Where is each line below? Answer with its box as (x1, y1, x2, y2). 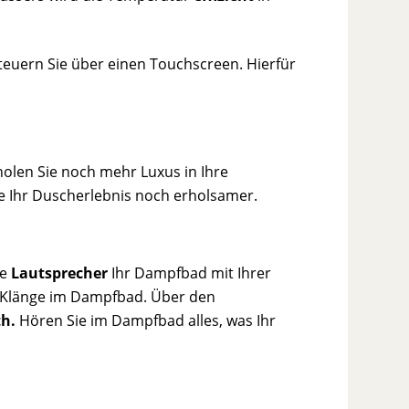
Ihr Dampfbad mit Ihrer (108, 263, 272, 284)
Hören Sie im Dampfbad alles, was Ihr (16, 310, 277, 331)
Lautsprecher (11, 263, 109, 284)
